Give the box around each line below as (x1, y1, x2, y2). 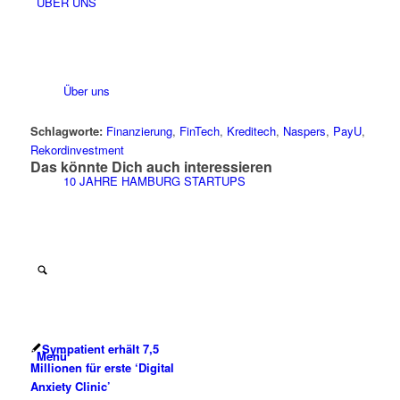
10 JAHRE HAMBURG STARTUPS (62, 172, 246, 189)
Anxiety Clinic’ (29, 378, 114, 396)
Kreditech (226, 122, 276, 140)
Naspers (282, 122, 326, 140)
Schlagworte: (29, 122, 103, 140)
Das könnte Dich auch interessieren (29, 156, 272, 178)
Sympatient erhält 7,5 (41, 340, 159, 358)
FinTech (179, 122, 220, 140)
